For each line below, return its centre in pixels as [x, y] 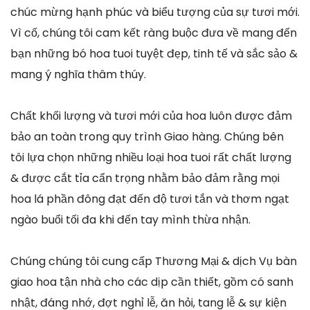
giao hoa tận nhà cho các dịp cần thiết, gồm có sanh [152, 282]
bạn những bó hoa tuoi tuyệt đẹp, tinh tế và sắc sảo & [154, 53]
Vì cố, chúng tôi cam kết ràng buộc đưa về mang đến [154, 33]
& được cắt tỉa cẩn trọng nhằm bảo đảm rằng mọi [145, 178]
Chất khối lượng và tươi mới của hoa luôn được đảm [151, 116]
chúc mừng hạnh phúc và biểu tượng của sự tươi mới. [155, 12]
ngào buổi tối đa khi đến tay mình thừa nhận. [130, 219]
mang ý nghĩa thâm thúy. [78, 74]
